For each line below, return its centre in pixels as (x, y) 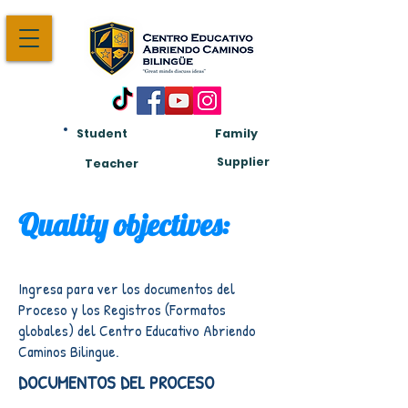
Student (102, 133)
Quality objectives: (124, 224)
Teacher (111, 163)
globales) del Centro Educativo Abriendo (137, 330)
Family (236, 133)
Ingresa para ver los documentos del (127, 288)
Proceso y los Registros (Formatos (122, 309)
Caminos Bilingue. (71, 351)
